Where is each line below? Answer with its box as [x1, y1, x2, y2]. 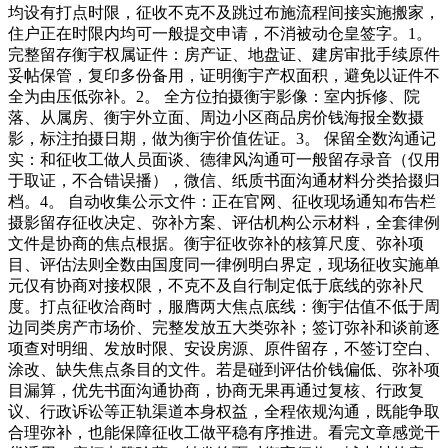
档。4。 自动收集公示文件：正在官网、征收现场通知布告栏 [8, 192, 436, 210]
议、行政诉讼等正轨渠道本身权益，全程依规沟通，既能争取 [8, 402, 440, 420]
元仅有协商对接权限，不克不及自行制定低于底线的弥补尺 [8, 276, 424, 294]
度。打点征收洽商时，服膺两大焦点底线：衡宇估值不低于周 [8, 297, 440, 315]
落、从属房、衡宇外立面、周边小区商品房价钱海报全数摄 [8, 108, 424, 126]
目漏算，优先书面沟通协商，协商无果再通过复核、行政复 [8, 381, 424, 399]
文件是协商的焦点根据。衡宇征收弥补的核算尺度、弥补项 [8, 234, 424, 252]
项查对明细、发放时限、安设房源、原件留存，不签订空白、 [8, 339, 440, 357]
